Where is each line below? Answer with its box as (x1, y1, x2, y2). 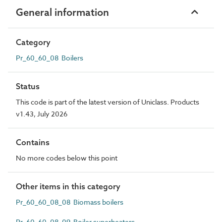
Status (16, 81, 40, 91)
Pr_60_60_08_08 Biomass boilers (16, 197, 123, 207)
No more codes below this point (16, 153, 117, 163)
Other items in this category (16, 181, 120, 191)
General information (16, 5, 109, 18)
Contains (16, 137, 50, 147)
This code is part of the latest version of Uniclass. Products (16, 97, 199, 107)
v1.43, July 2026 (16, 109, 67, 118)
